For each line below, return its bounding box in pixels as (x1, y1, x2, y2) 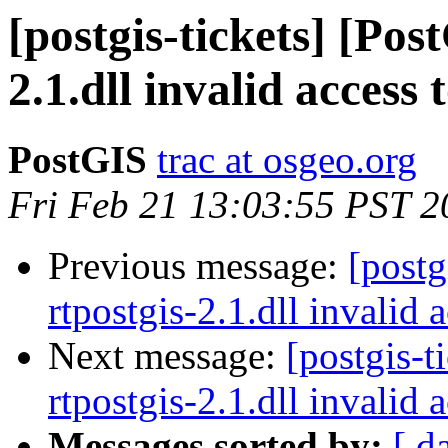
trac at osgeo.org (157, 138, 417, 182)
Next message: (48, 334, 286, 378)
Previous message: (48, 244, 348, 288)
